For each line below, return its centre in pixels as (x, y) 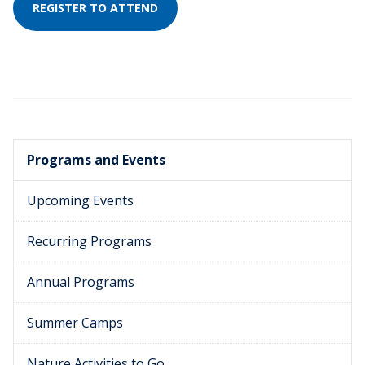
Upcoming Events (80, 201)
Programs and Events (96, 160)
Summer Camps (75, 323)
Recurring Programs (89, 242)
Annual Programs (81, 282)
